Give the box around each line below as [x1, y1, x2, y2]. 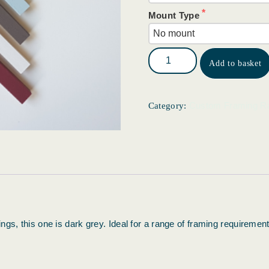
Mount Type [148, 10, 202, 20]
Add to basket [209, 58, 262, 68]
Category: [148, 100, 189, 110]
